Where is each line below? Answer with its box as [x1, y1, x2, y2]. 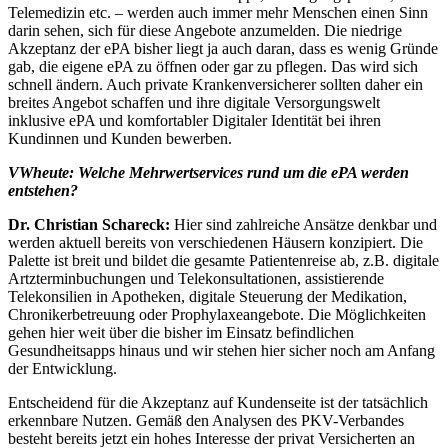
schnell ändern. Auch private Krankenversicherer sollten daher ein [8, 76, 423, 94]
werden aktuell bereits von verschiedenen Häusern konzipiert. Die [8, 234, 423, 252]
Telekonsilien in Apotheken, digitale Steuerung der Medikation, [8, 288, 407, 306]
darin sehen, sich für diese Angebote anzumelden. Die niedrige [8, 22, 402, 40]
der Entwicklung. [8, 360, 117, 378]
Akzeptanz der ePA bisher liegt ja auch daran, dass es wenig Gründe [8, 40, 438, 58]
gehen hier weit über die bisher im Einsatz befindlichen [8, 324, 354, 342]
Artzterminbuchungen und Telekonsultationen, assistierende [8, 270, 384, 288]
